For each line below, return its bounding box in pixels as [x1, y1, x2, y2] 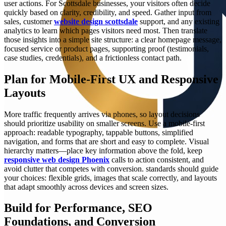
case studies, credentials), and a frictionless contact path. [4, 53, 182, 62]
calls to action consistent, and [109, 155, 204, 164]
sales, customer [4, 17, 54, 26]
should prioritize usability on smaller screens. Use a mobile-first [4, 119, 205, 128]
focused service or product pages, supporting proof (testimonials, [4, 44, 209, 53]
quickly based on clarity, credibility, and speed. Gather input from [4, 8, 211, 17]
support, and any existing [138, 17, 219, 26]
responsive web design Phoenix [4, 155, 109, 164]
